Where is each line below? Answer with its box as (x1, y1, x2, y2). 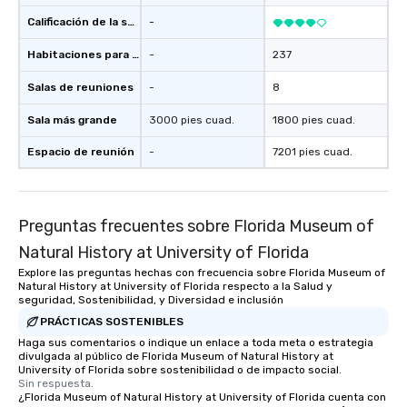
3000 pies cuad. (149, 114, 234, 126)
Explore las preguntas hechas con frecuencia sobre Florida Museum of (18, 266, 385, 279)
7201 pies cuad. (273, 145, 352, 158)
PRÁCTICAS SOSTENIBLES (40, 314, 184, 328)
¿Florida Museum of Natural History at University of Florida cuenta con (18, 391, 386, 403)
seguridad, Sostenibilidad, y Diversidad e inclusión (18, 293, 283, 306)
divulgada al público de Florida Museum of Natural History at (18, 350, 333, 362)
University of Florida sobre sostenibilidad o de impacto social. (18, 363, 342, 376)
